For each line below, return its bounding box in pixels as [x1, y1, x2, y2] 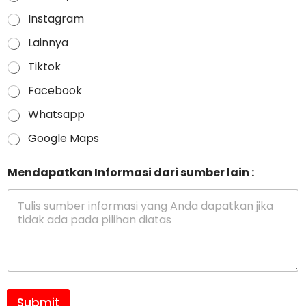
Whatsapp [28, 107, 85, 123]
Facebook [28, 83, 82, 99]
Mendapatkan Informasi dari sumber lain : [8, 165, 254, 181]
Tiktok [28, 59, 61, 75]
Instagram [28, 11, 84, 27]
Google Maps [28, 130, 99, 147]
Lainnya [28, 35, 68, 51]
